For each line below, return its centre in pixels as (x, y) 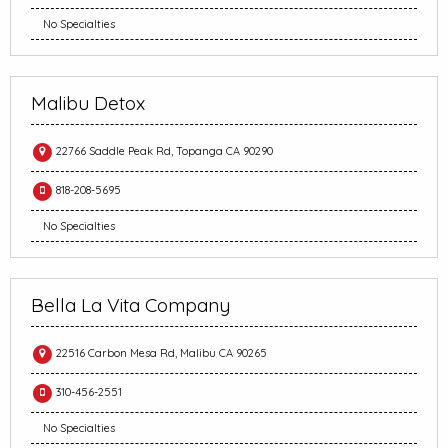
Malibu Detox (88, 103)
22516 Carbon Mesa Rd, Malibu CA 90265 (160, 352)
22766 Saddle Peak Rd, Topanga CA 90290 (163, 150)
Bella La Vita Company (130, 305)
